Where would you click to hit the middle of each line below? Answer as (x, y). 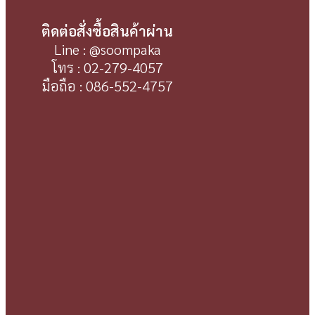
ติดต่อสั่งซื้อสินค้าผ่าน (108, 31)
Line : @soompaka (107, 50)
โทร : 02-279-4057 (107, 68)
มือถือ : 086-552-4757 (107, 86)
